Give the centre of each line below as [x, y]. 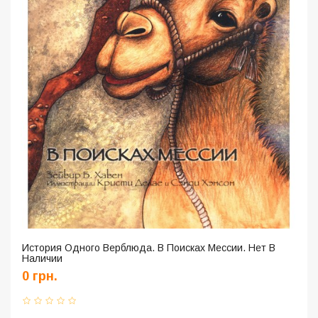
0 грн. [40, 276]
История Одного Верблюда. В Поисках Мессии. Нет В [149, 248]
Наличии [42, 259]
